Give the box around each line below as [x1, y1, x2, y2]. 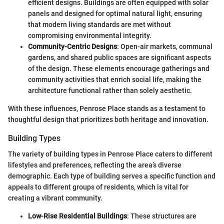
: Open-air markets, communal [117, 42, 212, 50]
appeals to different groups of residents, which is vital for [8, 183, 188, 191]
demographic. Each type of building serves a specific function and [8, 172, 215, 180]
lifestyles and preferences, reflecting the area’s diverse [8, 161, 181, 169]
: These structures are [127, 212, 196, 220]
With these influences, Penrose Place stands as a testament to [8, 104, 205, 112]
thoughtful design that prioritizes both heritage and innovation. [8, 115, 208, 123]
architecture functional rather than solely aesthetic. [28, 86, 192, 94]
